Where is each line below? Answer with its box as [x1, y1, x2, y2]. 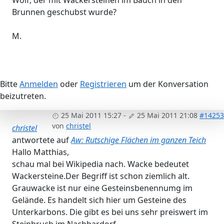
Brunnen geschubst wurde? [12, 6, 116, 17]
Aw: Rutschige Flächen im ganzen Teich [71, 134, 206, 145]
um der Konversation [126, 78, 208, 89]
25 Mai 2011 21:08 [137, 110, 197, 120]
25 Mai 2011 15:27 [61, 110, 121, 120]
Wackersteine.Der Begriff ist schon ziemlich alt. [12, 170, 189, 181]
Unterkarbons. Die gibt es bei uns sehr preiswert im [12, 206, 208, 217]
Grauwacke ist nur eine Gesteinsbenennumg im [12, 182, 192, 193]
